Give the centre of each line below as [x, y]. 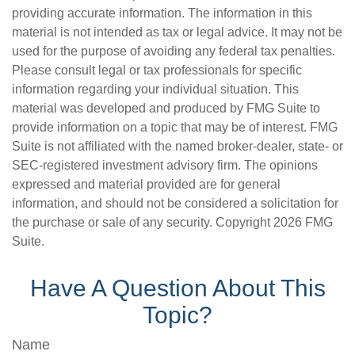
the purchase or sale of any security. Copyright [143, 222]
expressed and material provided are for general [146, 184]
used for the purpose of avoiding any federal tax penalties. [174, 51]
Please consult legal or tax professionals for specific [157, 70]
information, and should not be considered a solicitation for [175, 203]
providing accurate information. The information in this [162, 13]
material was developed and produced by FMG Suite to [166, 108]
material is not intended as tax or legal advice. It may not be [177, 32]
